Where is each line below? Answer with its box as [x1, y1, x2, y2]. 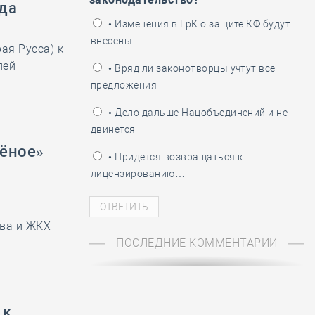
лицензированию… [91, 168, 186, 179]
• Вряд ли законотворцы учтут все [106, 63, 276, 74]
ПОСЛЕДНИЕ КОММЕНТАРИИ [116, 236, 278, 250]
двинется [91, 124, 136, 135]
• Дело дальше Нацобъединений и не [106, 107, 288, 118]
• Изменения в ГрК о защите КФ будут [106, 18, 291, 30]
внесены [91, 35, 133, 46]
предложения [91, 79, 157, 91]
